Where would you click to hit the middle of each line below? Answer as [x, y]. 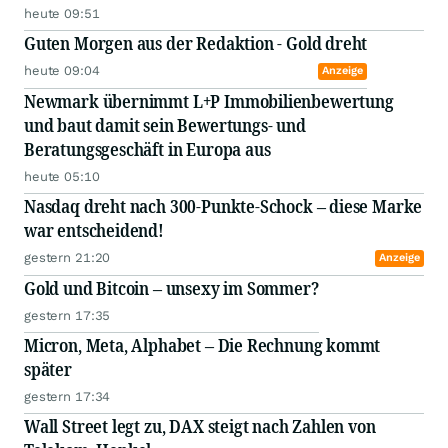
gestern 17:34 [67, 396]
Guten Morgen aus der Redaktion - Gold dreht [196, 43]
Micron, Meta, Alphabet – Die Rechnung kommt [121, 345]
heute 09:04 [62, 70]
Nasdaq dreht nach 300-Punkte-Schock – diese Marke [223, 206]
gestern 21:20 [67, 257]
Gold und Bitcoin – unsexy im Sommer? [171, 288]
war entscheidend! [94, 230]
